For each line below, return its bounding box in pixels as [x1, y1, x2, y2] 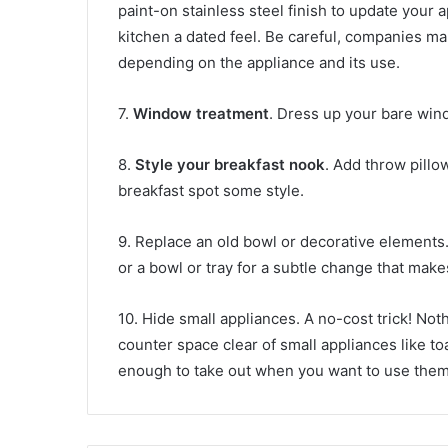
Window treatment [133, 104, 269, 124]
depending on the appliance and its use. [118, 53, 400, 73]
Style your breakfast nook [131, 155, 325, 175]
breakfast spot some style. [118, 181, 304, 201]
